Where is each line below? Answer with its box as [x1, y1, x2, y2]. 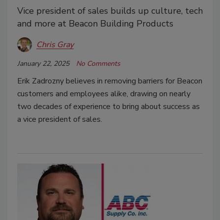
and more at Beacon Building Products [17, 18, 173, 29]
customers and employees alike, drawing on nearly [17, 88, 191, 99]
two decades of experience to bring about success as [17, 101, 200, 112]
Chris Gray [36, 39, 74, 50]
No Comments [76, 59, 120, 68]
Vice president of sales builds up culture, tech [17, 5, 203, 17]
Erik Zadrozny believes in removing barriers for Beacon [17, 76, 202, 86]
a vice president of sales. [17, 114, 102, 125]
